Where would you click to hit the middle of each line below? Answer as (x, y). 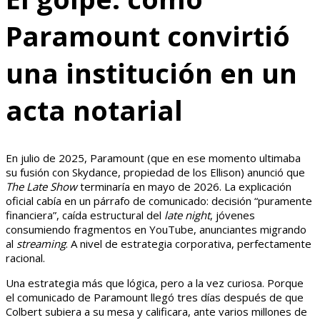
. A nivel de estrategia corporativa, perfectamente (189, 244)
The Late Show (41, 187)
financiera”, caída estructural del (85, 215)
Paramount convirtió (148, 35)
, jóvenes (232, 215)
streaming (41, 244)
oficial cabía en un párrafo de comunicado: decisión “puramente (159, 201)
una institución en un (151, 72)
